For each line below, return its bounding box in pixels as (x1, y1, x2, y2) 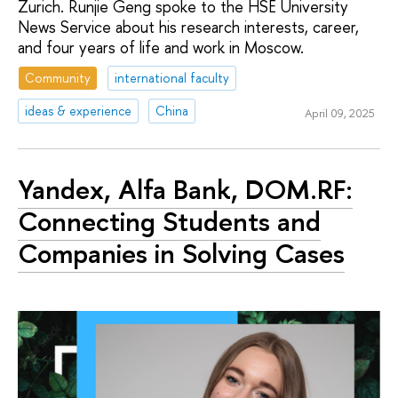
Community (25, 68, 92, 86)
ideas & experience (25, 101, 132, 119)
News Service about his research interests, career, (18, 16, 359, 39)
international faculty (115, 68, 230, 86)
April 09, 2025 (304, 105, 375, 122)
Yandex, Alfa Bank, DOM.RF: (18, 171, 353, 209)
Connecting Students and (18, 203, 321, 241)
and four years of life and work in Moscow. (18, 36, 304, 60)
